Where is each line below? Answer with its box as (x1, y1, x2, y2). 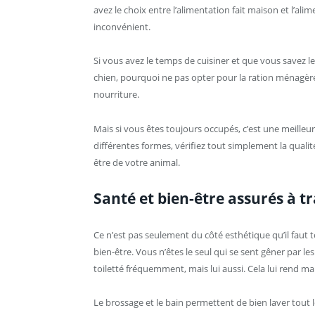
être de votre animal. (94, 155, 180, 169)
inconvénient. (94, 20, 150, 34)
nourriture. (94, 88, 139, 101)
